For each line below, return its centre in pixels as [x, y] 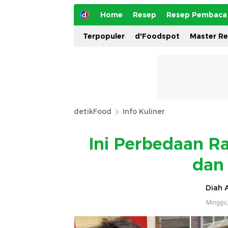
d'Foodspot [157, 36]
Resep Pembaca [197, 15]
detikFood [93, 111]
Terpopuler [104, 36]
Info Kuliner [144, 111]
